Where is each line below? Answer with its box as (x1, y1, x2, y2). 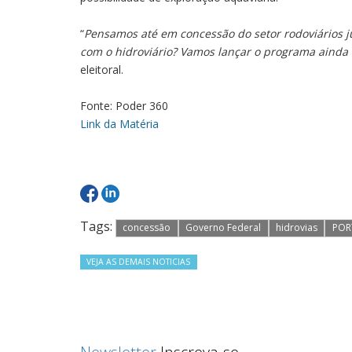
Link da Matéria (80, 116, 159, 131)
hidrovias (275, 221, 317, 234)
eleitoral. (80, 62, 123, 77)
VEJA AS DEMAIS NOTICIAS (86, 255, 191, 267)
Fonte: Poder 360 (80, 98, 168, 113)
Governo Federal (185, 221, 262, 234)
